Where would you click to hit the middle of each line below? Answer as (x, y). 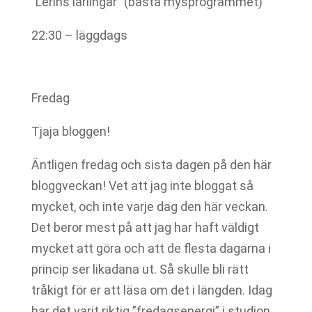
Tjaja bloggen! (73, 131)
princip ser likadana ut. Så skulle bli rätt (140, 269)
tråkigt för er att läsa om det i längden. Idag (151, 290)
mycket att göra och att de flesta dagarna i (151, 248)
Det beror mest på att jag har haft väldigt (145, 227)
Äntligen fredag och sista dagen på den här (151, 165)
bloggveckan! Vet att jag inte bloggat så (142, 186)
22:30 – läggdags (82, 35)
